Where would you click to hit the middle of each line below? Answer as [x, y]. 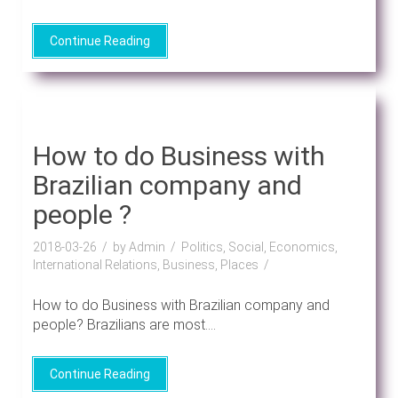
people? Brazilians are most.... [124, 324]
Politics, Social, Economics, [259, 247]
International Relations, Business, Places [145, 264]
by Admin [139, 247]
